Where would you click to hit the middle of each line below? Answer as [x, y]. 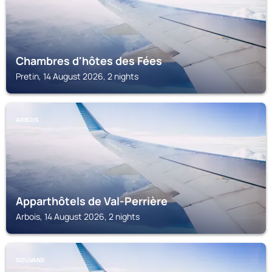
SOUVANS [30, 260]
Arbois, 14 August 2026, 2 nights [78, 216]
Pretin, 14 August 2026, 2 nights [77, 76]
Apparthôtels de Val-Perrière [92, 201]
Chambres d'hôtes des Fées [89, 61]
